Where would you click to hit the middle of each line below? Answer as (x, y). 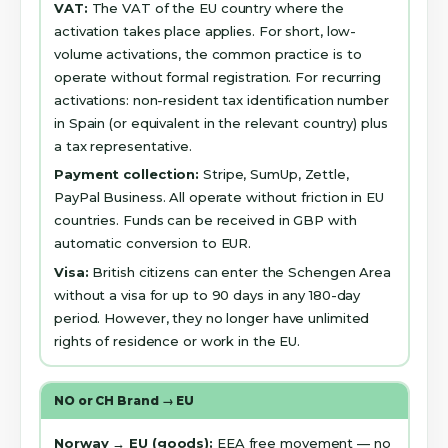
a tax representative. (123, 145)
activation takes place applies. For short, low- (205, 30)
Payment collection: (127, 174)
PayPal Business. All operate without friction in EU (219, 197)
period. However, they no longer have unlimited (212, 318)
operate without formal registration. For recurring (217, 76)
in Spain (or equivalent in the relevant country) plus (221, 122)
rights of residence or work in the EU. (177, 341)
